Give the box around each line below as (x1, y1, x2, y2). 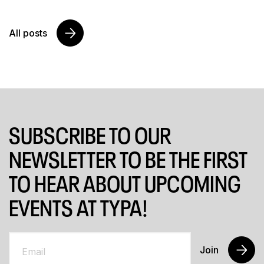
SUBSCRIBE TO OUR (9, 119, 171, 153)
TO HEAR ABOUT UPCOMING (9, 167, 241, 201)
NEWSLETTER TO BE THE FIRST (9, 143, 247, 177)
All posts (9, 27, 47, 39)
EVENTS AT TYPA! (9, 192, 148, 225)
